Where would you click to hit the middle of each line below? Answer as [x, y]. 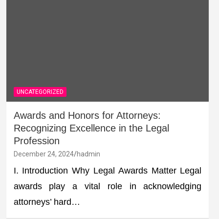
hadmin [88, 154]
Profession [36, 141]
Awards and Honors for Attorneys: [87, 115]
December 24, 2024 [44, 154]
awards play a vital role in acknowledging [108, 186]
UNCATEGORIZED [40, 92]
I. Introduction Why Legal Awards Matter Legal [108, 170]
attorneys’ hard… [47, 202]
